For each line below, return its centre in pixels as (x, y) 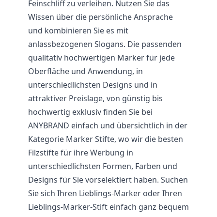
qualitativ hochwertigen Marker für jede (101, 58)
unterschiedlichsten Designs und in (93, 85)
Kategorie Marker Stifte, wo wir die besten (106, 139)
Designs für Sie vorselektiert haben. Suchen (108, 180)
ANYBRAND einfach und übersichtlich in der (108, 125)
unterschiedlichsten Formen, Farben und (103, 166)
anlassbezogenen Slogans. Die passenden (105, 44)
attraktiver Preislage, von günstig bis (95, 98)
